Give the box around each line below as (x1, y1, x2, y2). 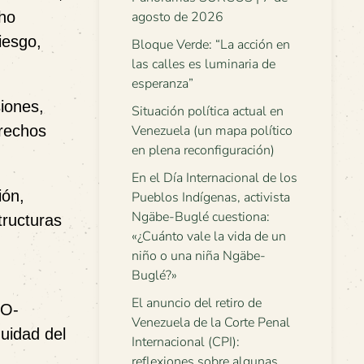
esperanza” (132, 75, 193, 93)
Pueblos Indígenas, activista (132, 188, 290, 206)
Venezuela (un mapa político (132, 122, 292, 140)
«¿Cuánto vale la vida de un (132, 227, 286, 245)
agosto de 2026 (132, 8, 223, 26)
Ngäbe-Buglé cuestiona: (132, 208, 270, 226)
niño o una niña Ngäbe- (132, 247, 266, 265)
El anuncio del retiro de (132, 294, 262, 312)
